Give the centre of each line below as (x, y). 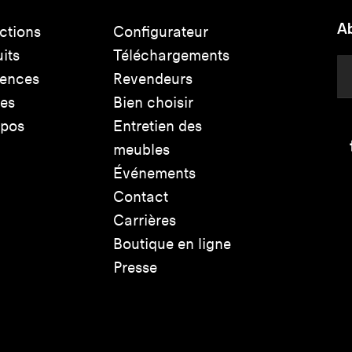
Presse (135, 267)
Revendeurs (153, 79)
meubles (141, 149)
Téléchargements (171, 55)
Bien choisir (153, 102)
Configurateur (161, 31)
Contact (141, 196)
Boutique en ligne (172, 244)
